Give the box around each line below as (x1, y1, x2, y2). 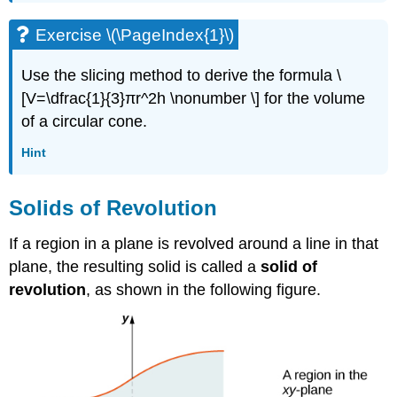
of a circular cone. (21, 113, 148, 131)
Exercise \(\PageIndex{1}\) (35, 26, 235, 45)
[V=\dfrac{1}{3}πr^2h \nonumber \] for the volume (21, 90, 366, 108)
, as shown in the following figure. (86, 280, 322, 299)
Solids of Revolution (9, 195, 218, 220)
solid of (261, 257, 318, 276)
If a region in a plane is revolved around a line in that (9, 234, 379, 253)
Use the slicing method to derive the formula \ (21, 66, 342, 85)
